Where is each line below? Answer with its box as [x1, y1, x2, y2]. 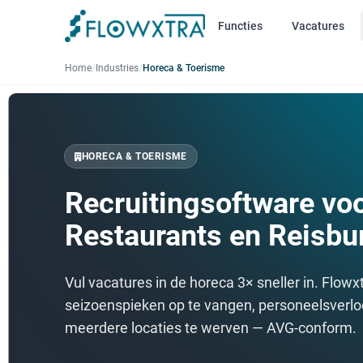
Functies [217, 19, 263, 32]
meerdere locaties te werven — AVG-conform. [65, 319, 357, 336]
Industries [96, 62, 139, 74]
